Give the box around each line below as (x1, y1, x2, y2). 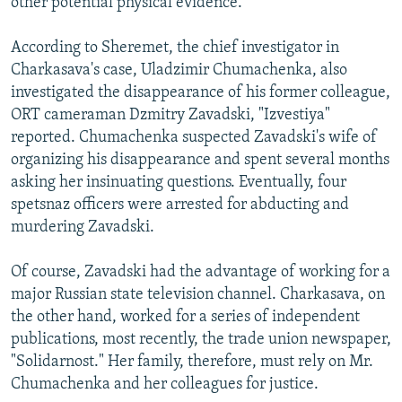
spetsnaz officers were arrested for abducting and (11, 196, 349, 214)
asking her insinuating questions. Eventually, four (11, 173, 346, 191)
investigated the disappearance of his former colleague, (11, 83, 390, 101)
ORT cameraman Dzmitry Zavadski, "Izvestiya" (11, 106, 330, 124)
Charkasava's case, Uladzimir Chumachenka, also (11, 61, 347, 79)
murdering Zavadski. (11, 218, 154, 236)
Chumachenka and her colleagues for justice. (11, 375, 319, 393)
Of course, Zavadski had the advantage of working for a (11, 263, 390, 281)
